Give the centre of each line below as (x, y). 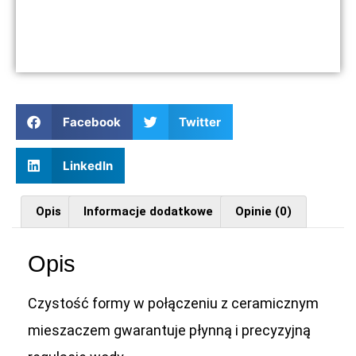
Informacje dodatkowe (148, 212)
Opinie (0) (263, 212)
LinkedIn (87, 165)
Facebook (91, 122)
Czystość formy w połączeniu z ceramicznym (173, 304)
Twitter (200, 122)
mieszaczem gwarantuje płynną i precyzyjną (169, 331)
